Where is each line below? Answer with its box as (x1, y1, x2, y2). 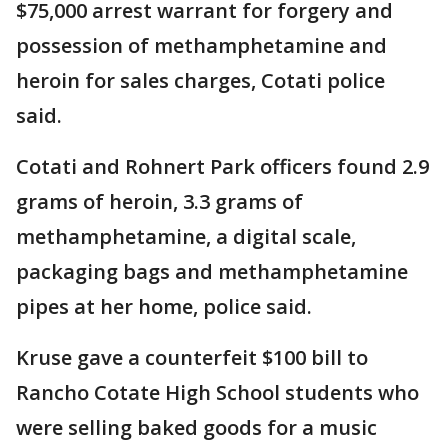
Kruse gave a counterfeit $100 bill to (16, 344, 368, 372)
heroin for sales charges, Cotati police (16, 67, 385, 95)
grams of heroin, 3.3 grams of (16, 188, 303, 216)
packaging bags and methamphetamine (16, 258, 408, 286)
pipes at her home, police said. (16, 293, 312, 321)
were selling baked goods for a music (16, 414, 377, 442)
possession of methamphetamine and (16, 32, 387, 60)
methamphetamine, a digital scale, (16, 223, 356, 251)
